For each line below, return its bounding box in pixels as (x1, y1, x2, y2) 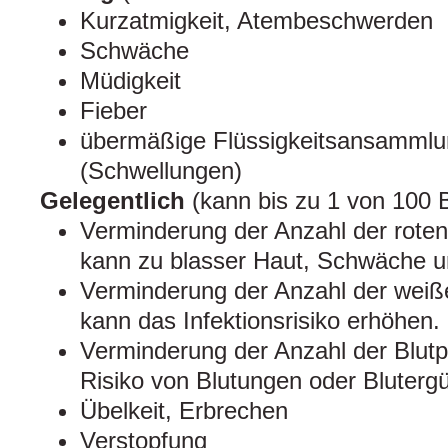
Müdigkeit (80, 67, 181, 95)
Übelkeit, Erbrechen (80, 397, 288, 425)
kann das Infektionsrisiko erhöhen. (80, 307, 440, 335)
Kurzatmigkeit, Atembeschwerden (80, 7, 433, 35)
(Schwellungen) (80, 157, 242, 185)
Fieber (80, 97, 147, 125)
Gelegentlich (40, 187, 192, 215)
